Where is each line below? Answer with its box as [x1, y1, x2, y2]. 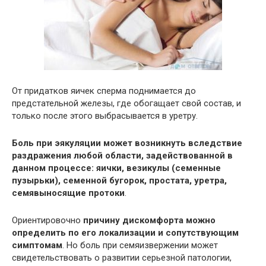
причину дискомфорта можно [83, 214, 216, 226]
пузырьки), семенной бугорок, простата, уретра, [12, 175, 227, 186]
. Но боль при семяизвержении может [62, 239, 218, 251]
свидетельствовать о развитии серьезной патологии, [12, 252, 232, 263]
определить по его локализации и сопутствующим [12, 227, 239, 238]
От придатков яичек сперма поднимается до [12, 85, 196, 96]
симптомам [12, 239, 62, 251]
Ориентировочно [12, 214, 83, 226]
